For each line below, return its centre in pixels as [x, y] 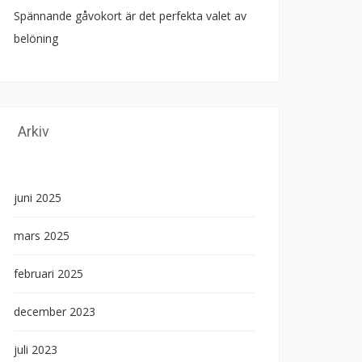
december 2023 [55, 311]
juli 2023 [36, 349]
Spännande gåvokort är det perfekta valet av [130, 16]
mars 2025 [42, 236]
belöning [36, 38]
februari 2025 [48, 274]
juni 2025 [38, 198]
